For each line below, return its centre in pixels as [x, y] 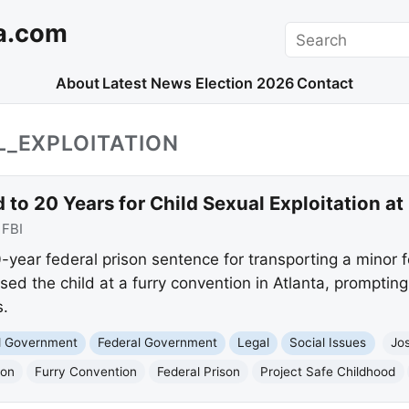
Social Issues [328, 343]
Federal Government [158, 343]
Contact [325, 84]
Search [310, 32]
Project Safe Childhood [328, 371]
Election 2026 [244, 84]
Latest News [147, 84]
